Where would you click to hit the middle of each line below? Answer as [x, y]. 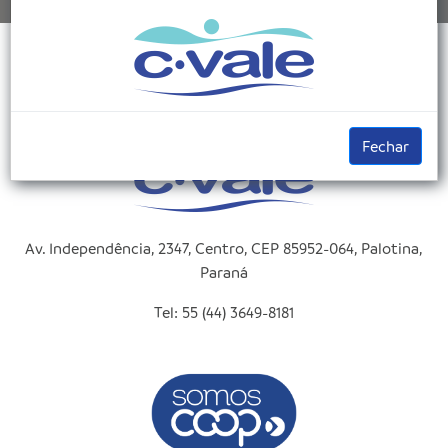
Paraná [224, 272]
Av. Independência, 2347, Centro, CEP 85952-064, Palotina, [224, 248]
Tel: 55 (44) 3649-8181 [224, 312]
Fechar [385, 146]
